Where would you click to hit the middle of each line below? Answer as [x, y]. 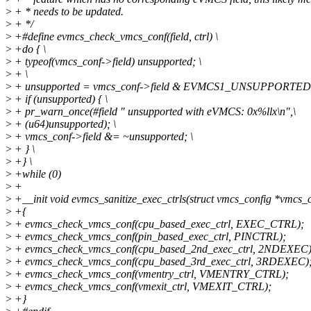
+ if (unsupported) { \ [60, 99]
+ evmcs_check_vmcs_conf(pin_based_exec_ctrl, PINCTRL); [149, 237]
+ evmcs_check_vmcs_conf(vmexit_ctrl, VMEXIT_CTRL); [142, 287]
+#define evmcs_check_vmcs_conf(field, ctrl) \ [115, 37]
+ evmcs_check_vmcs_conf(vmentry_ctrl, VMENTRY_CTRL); [150, 274]
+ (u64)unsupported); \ [64, 124]
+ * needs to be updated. [68, 12]
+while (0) [36, 174]
